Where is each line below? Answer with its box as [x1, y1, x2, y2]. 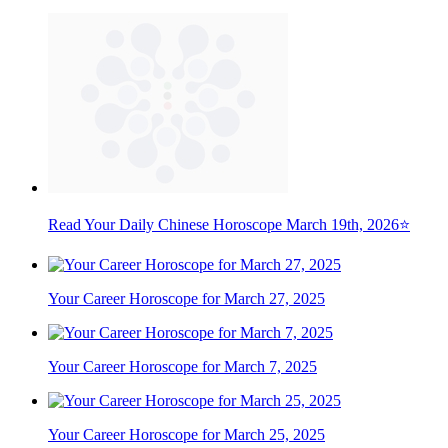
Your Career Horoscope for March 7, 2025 [48, 358, 317, 376]
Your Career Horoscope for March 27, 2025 [48, 290, 325, 308]
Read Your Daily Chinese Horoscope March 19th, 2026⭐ [48, 216, 410, 234]
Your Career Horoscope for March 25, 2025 [48, 426, 325, 444]
